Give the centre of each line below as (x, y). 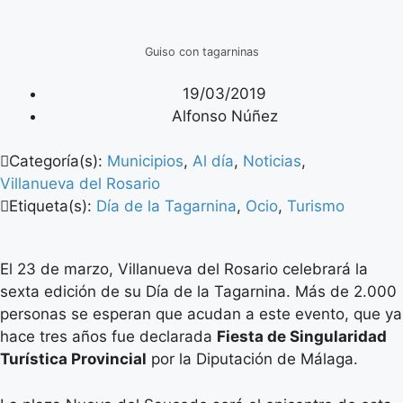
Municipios (145, 161)
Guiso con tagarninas (201, 51)
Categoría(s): (58, 161)
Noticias (272, 161)
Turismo (316, 206)
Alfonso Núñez (224, 116)
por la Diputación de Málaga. (252, 359)
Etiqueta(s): (53, 206)
